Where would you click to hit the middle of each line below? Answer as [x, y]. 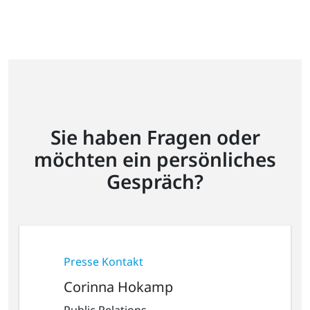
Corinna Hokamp [118, 286]
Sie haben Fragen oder [155, 137]
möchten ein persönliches [155, 159]
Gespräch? [155, 181]
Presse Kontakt [103, 261]
